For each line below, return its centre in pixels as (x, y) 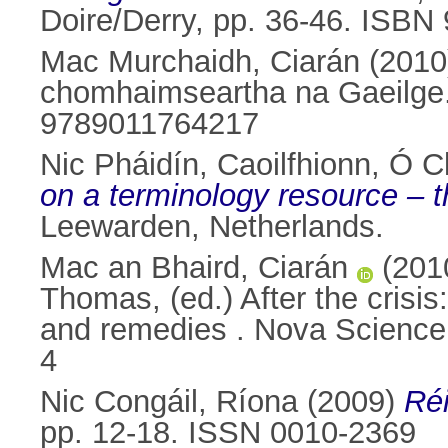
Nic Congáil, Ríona (169, 402)
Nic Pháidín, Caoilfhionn (205, 165)
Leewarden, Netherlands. (212, 227)
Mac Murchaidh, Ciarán (200, 62)
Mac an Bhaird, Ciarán (194, 268)
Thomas (96, 299)
